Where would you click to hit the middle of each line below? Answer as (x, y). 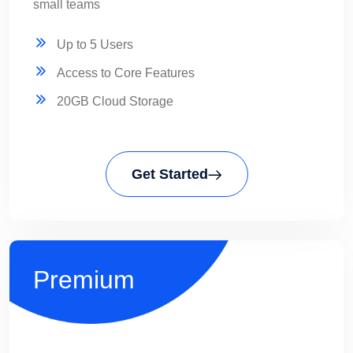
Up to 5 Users (95, 44)
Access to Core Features (126, 72)
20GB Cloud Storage (115, 101)
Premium (84, 279)
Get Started (169, 174)
